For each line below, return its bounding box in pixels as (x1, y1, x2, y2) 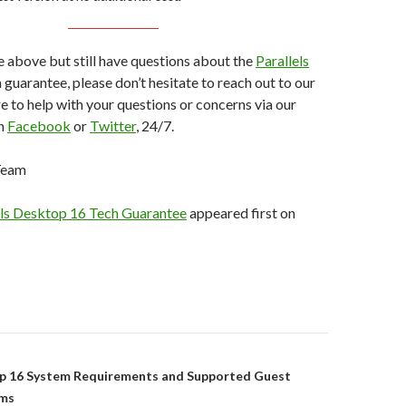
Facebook (7, 117, 71, 134)
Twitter (90, 117, 136, 134)
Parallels (256, 52, 309, 69)
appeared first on (187, 204, 295, 221)
